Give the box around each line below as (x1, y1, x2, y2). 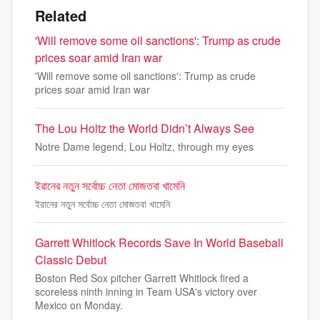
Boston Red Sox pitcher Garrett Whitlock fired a (35, 271, 249, 285)
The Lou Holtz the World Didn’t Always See (35, 120, 254, 136)
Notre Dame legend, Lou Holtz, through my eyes (35, 139, 254, 154)
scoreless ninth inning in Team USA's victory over (35, 284, 257, 299)
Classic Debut (35, 251, 106, 268)
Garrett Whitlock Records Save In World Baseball (35, 234, 284, 251)
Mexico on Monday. (35, 298, 123, 312)
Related (35, 5, 86, 26)
